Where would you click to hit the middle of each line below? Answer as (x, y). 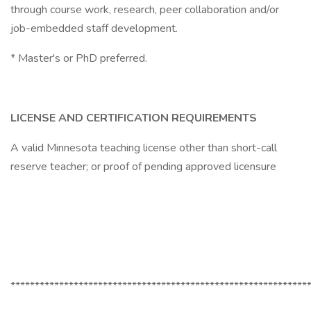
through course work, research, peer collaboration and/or (145, 10)
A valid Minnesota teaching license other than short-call (144, 148)
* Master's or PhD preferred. (79, 58)
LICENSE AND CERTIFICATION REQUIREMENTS (134, 118)
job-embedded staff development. (94, 28)
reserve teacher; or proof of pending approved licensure (143, 167)
